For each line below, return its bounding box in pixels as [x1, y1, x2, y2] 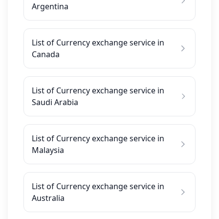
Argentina [32, 1, 68, 12]
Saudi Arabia [32, 97, 78, 108]
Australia [32, 193, 65, 203]
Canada [32, 49, 60, 60]
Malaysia [32, 145, 64, 155]
